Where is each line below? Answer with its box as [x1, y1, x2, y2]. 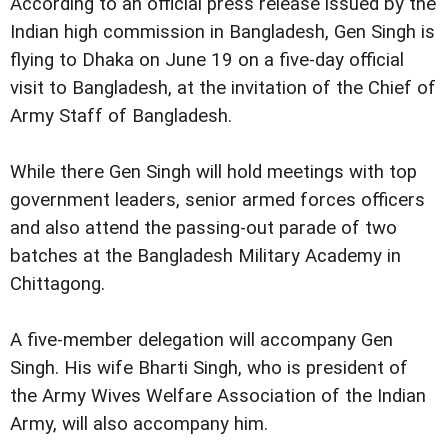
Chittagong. [10, 273, 105, 296]
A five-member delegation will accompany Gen [10, 329, 393, 352]
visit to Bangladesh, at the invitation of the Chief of [10, 77, 436, 100]
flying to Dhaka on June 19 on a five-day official [10, 49, 404, 72]
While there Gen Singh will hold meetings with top [10, 161, 417, 184]
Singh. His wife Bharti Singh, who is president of [10, 357, 408, 380]
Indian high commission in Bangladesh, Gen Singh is [10, 21, 435, 44]
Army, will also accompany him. [10, 413, 268, 436]
